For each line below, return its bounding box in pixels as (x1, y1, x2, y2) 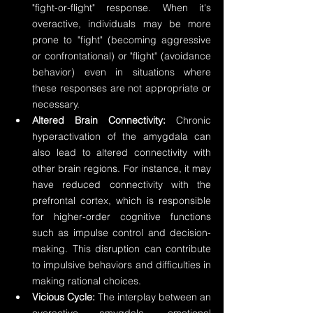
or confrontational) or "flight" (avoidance (32, 50, 211, 62)
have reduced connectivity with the (32, 178, 211, 191)
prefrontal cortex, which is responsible (32, 194, 211, 207)
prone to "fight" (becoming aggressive (32, 34, 211, 46)
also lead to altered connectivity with (32, 146, 211, 159)
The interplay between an (95, 291, 211, 303)
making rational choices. (32, 275, 141, 287)
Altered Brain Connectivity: (32, 114, 166, 126)
